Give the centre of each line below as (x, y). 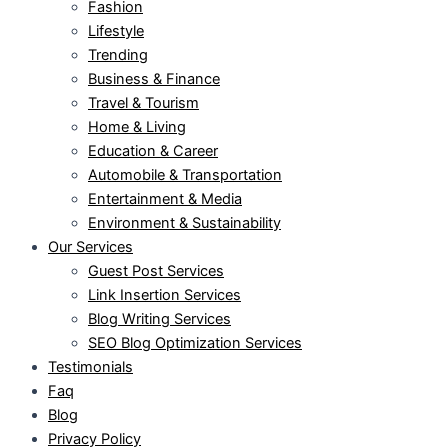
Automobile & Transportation (185, 174)
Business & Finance (154, 78)
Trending (118, 54)
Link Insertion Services (164, 294)
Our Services (90, 246)
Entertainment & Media (165, 198)
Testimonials (90, 366)
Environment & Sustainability (184, 222)
